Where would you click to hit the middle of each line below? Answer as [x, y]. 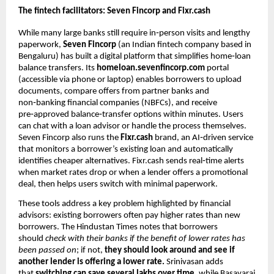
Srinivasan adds [194, 262]
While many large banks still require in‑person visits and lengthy [134, 33]
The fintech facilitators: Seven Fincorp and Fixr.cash [114, 12]
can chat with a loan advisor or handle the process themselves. [132, 126]
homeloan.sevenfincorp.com [151, 68]
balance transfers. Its [57, 68]
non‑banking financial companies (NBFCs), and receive [118, 103]
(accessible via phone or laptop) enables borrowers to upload [130, 80]
